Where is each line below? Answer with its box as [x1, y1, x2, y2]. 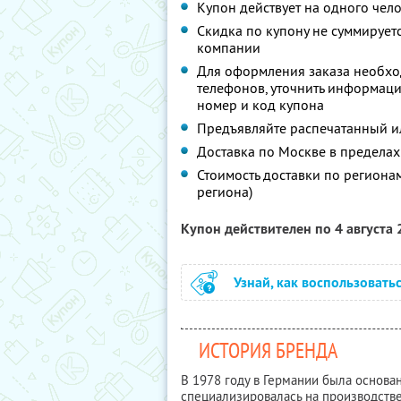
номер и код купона [197, 96, 324, 114]
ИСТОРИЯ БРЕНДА [199, 337, 337, 364]
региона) [197, 183, 252, 200]
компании [197, 38, 260, 56]
